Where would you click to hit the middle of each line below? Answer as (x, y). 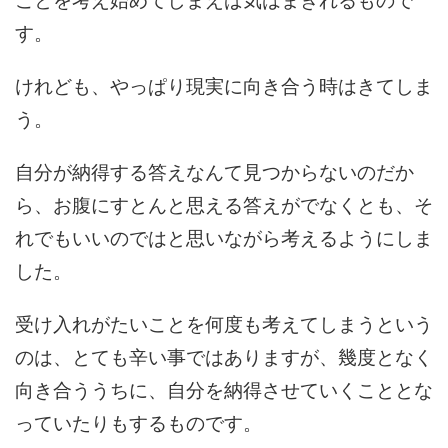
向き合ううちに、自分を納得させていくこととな (224, 389)
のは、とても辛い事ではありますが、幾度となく (224, 356)
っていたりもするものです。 (138, 422)
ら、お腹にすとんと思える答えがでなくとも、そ (224, 204)
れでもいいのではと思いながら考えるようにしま (224, 237)
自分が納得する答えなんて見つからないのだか (214, 171)
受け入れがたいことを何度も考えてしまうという (224, 323)
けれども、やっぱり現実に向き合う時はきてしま (224, 85)
